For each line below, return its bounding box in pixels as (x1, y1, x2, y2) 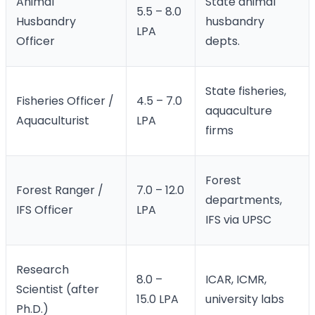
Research (16, 261, 70, 278)
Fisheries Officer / (16, 92, 115, 109)
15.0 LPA (136, 290, 179, 307)
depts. (205, 32, 240, 49)
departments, (205, 191, 283, 208)
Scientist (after (16, 281, 100, 297)
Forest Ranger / (16, 181, 104, 198)
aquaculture (205, 102, 273, 119)
